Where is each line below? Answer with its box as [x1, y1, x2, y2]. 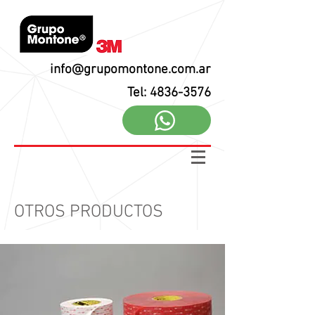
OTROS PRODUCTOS [14, 202, 163, 223]
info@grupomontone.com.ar [50, 62, 211, 78]
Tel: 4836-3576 [127, 85, 211, 101]
